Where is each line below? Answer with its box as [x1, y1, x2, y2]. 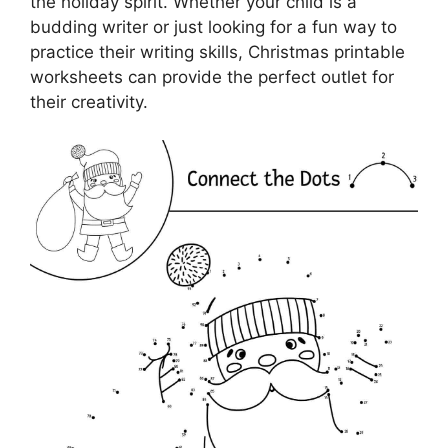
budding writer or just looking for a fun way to [30, 16, 397, 37]
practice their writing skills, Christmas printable [30, 41, 405, 62]
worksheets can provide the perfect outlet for [30, 66, 394, 87]
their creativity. [30, 91, 148, 112]
